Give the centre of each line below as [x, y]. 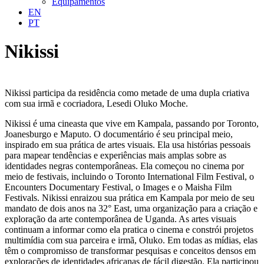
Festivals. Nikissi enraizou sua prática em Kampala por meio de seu [130, 197]
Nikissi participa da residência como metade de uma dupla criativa [127, 93]
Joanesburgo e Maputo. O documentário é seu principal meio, [119, 134]
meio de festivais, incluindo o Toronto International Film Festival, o [129, 176]
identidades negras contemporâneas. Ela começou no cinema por [124, 166]
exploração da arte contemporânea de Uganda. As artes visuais [121, 219]
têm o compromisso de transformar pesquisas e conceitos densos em [130, 250]
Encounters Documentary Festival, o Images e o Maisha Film [118, 187]
